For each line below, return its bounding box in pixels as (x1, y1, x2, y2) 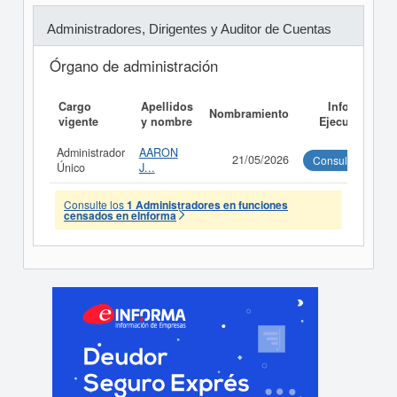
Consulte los (64, 197, 127, 212)
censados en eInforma (64, 207, 176, 223)
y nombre (140, 113, 192, 129)
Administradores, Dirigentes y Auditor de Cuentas (46, 21, 331, 36)
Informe (327, 98, 370, 114)
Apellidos (140, 98, 193, 114)
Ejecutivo (318, 113, 370, 129)
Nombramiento (208, 105, 289, 121)
